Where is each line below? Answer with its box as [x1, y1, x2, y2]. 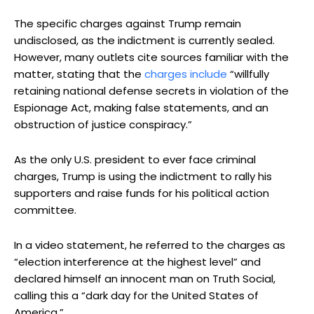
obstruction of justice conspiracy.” [14, 116, 192, 132]
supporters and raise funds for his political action [14, 185, 269, 200]
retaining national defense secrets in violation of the [14, 83, 289, 98]
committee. [14, 202, 76, 217]
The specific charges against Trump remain [14, 15, 241, 31]
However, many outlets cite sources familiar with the [14, 49, 289, 64]
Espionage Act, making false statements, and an [14, 100, 268, 115]
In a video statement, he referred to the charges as [14, 237, 285, 252]
